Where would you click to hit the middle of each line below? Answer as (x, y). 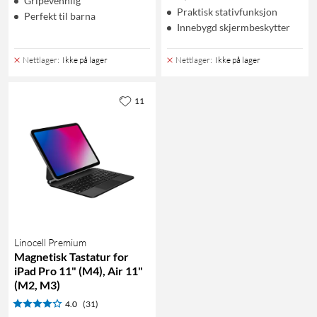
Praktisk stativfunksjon (227, 11)
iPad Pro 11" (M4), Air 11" (79, 270)
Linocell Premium (50, 242)
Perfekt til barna (60, 16)
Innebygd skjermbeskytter (234, 27)
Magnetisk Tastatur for (71, 256)
